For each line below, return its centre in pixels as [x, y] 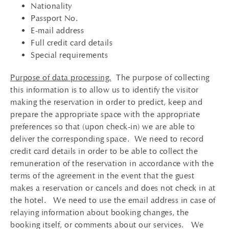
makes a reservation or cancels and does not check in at [113, 188]
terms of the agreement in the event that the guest [102, 176]
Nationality [51, 6]
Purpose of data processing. [61, 77]
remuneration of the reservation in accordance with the [112, 163]
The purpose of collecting [160, 77]
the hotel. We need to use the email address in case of [113, 200]
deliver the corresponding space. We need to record [107, 139]
